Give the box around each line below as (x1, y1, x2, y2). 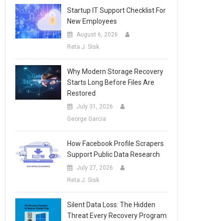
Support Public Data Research (67, 150, 160, 158)
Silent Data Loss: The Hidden (67, 201, 156, 209)
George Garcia (67, 115, 107, 122)
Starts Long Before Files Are (67, 78, 155, 86)
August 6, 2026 (76, 31, 118, 38)
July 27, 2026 (76, 164, 113, 171)
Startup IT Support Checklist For (67, 6, 166, 14)
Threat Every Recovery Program (67, 212, 167, 220)
